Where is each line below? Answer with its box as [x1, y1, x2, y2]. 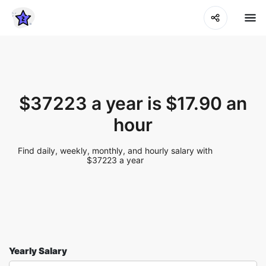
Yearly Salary [9, 245, 67, 256]
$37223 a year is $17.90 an [19, 93, 247, 114]
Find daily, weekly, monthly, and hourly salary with [18, 145, 213, 156]
